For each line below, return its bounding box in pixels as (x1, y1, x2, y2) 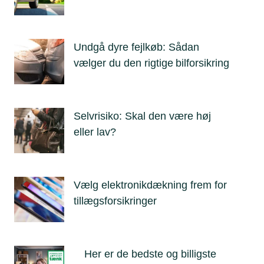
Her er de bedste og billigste (84, 248, 216, 260)
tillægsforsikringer (74, 195, 157, 207)
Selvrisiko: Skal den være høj (74, 110, 211, 122)
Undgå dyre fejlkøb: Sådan (74, 41, 199, 53)
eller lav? (74, 126, 116, 138)
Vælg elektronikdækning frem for (74, 179, 227, 191)
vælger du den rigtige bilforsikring (74, 57, 229, 69)
